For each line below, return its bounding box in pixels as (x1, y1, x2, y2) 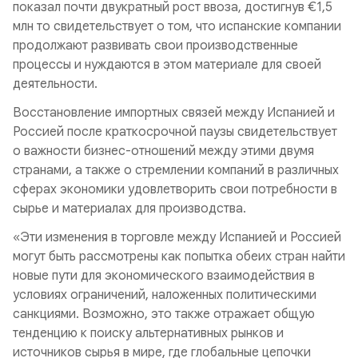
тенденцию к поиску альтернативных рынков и (13, 325, 284, 341)
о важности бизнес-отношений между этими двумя (13, 143, 314, 159)
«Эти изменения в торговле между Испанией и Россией (13, 229, 341, 245)
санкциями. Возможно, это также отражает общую (13, 306, 315, 322)
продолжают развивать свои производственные (13, 38, 298, 54)
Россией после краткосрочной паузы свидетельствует (13, 124, 337, 140)
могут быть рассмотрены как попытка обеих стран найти (13, 249, 345, 265)
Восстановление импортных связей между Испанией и (13, 105, 335, 121)
